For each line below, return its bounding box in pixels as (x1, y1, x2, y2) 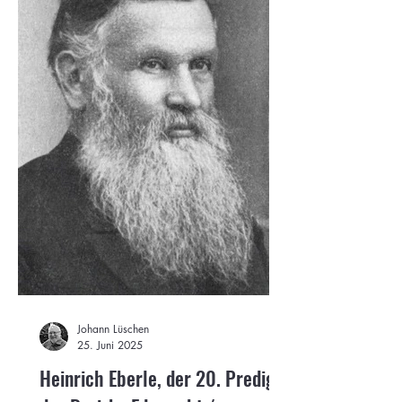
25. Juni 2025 (77, 336, 143, 353)
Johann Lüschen (77, 320, 149, 336)
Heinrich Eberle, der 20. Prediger (39, 363, 291, 392)
